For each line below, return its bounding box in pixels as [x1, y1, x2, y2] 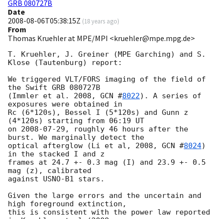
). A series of [140, 91, 201, 101]
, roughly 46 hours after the [65, 125, 188, 134]
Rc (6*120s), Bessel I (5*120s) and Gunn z [8, 108, 188, 117]
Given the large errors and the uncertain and [8, 191, 201, 200]
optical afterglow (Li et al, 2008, [8, 141, 162, 151]
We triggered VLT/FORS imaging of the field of [8, 75, 206, 84]
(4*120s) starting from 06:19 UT [8, 116, 144, 126]
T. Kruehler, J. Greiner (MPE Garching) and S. [8, 50, 206, 59]
